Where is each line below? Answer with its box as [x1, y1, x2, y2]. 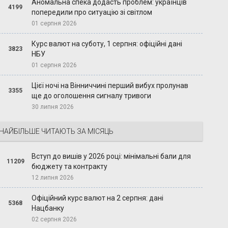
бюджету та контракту [32, 162, 108, 171]
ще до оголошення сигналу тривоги [32, 92, 152, 100]
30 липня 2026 [32, 103, 74, 111]
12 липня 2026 [32, 174, 74, 182]
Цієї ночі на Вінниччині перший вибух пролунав [32, 81, 189, 90]
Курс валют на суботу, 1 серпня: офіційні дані [32, 40, 183, 48]
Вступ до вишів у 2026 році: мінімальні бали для [32, 152, 191, 161]
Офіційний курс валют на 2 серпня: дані [32, 194, 164, 203]
